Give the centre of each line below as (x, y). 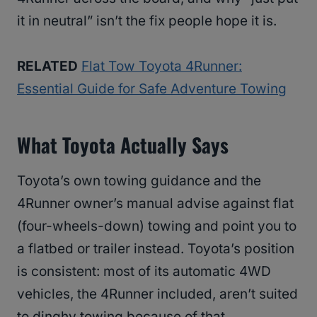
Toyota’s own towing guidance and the (139, 181)
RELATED (47, 67)
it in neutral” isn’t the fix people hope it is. (147, 21)
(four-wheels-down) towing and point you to (157, 226)
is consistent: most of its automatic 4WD (144, 272)
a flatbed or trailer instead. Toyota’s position (156, 249)
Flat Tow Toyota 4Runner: (162, 67)
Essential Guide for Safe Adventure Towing (152, 89)
